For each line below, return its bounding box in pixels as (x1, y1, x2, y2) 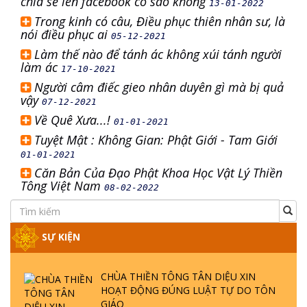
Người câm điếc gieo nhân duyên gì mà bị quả (34, 79, 284, 95)
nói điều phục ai (21, 26, 111, 42)
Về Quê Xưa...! (34, 112, 114, 128)
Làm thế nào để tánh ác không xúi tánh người (34, 46, 282, 62)
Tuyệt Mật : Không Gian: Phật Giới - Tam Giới (34, 132, 278, 148)
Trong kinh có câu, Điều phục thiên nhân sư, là (34, 13, 285, 29)
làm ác (21, 59, 61, 75)
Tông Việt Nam (21, 177, 104, 194)
